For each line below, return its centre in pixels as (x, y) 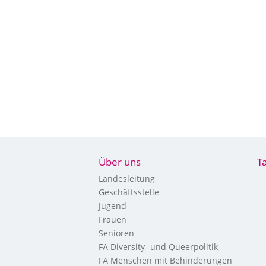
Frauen (112, 219)
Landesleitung (126, 178)
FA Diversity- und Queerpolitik (158, 247)
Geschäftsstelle (129, 192)
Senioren (116, 233)
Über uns (119, 162)
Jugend (112, 206)
